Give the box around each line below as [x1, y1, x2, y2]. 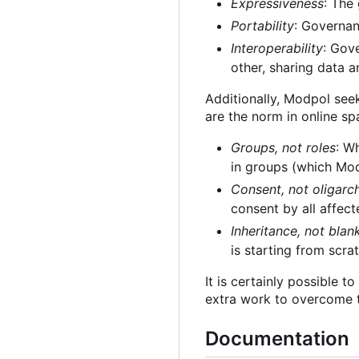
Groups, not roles [231, 139, 336, 155]
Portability [231, 17, 294, 34]
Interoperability [231, 39, 323, 56]
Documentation [205, 326, 349, 350]
